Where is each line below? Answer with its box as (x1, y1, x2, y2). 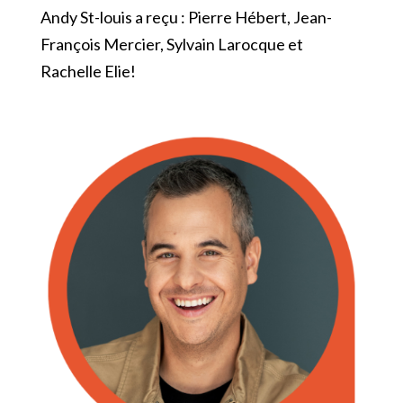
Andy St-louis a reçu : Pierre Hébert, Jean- (40, 6, 332, 27)
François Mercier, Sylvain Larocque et (40, 33, 303, 54)
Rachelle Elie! (40, 60, 136, 81)
